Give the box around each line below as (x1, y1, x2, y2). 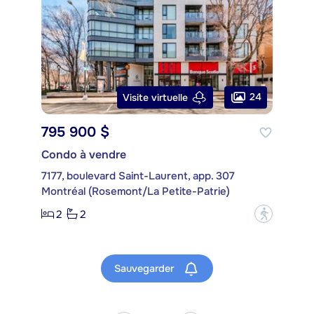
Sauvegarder (114, 261, 177, 275)
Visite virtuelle (123, 90, 188, 104)
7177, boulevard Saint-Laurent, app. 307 (41, 169, 235, 184)
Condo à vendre (41, 147, 126, 163)
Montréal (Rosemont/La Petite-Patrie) (41, 184, 230, 199)
